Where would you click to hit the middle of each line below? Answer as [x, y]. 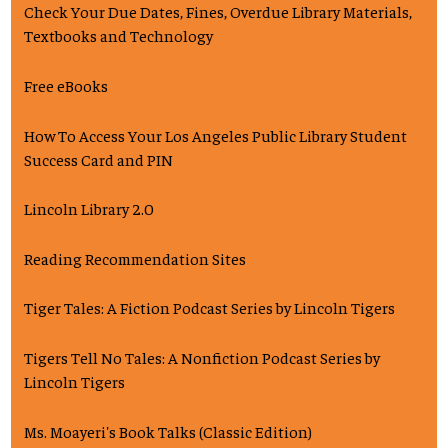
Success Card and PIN [98, 158]
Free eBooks [66, 84]
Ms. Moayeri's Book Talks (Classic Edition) [168, 430]
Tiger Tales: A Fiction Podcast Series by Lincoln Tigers [209, 307]
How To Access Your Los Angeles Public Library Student [215, 134]
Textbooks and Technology [118, 35]
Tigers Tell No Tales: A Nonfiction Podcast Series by [202, 356]
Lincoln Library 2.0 [89, 208]
